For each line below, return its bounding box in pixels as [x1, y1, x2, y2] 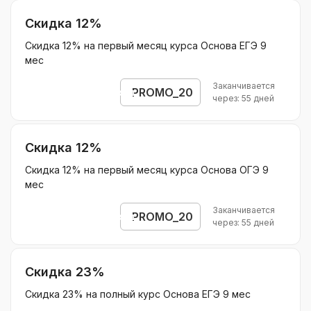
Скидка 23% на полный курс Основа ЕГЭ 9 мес [25, 287, 251, 300]
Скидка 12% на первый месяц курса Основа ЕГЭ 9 [25, 39, 267, 51]
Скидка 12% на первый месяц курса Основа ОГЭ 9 [25, 163, 269, 176]
